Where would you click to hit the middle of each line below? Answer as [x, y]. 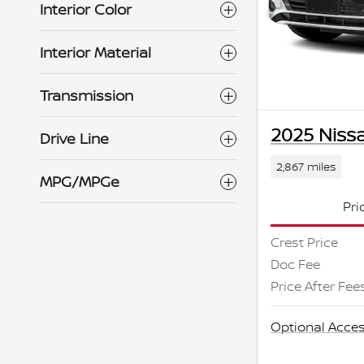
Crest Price [304, 242]
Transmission [87, 95]
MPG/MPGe [80, 182]
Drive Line [74, 139]
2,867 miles [305, 166]
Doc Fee [295, 264]
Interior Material [95, 52]
